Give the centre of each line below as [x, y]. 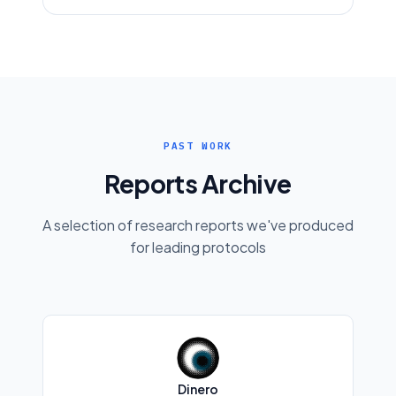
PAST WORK [198, 146]
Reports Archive [198, 183]
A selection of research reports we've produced [198, 225]
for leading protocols [198, 247]
